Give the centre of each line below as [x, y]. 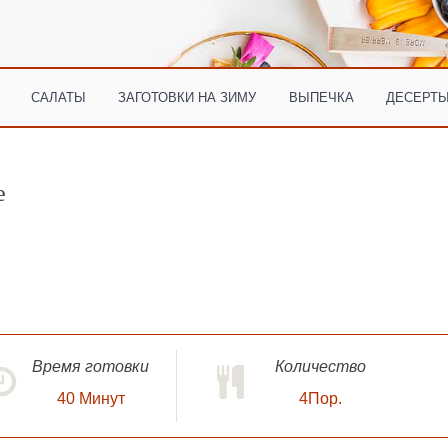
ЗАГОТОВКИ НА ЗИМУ [187, 96]
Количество [320, 366]
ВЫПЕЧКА [321, 96]
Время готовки [90, 366]
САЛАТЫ [59, 96]
